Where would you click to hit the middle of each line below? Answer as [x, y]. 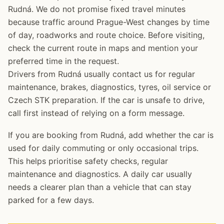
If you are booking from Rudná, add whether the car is [111, 135]
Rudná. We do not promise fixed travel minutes [97, 9]
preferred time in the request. [63, 61]
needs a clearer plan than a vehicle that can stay [100, 187]
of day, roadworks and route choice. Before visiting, [106, 35]
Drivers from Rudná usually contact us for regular [101, 74]
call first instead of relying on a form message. [96, 113]
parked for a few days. [51, 200]
